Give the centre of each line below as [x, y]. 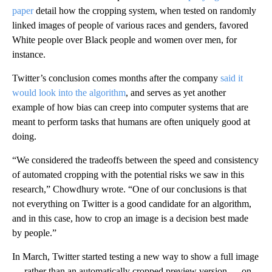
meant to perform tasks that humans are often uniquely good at [131, 121]
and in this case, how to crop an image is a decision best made [130, 218]
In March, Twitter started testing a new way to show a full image [135, 256]
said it [232, 78]
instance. [29, 54]
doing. [24, 136]
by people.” [34, 233]
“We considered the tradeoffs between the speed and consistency [135, 160]
